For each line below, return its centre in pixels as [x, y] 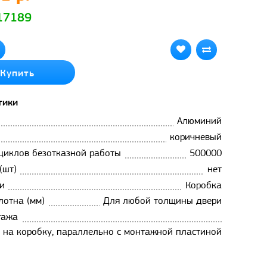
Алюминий [199, 122]
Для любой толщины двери [162, 201]
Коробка [204, 185]
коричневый [196, 138]
